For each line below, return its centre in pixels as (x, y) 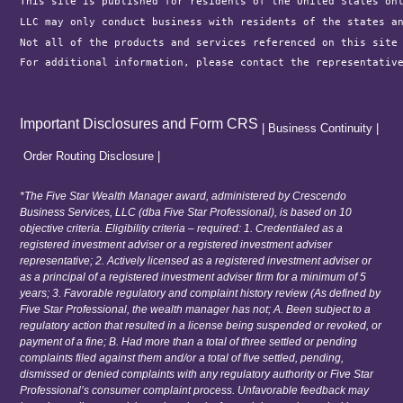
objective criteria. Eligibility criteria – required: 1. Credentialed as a (182, 228)
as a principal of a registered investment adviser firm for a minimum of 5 (193, 277)
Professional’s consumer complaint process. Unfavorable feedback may (195, 390)
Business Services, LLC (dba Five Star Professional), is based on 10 (186, 212)
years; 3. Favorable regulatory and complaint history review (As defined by (201, 293)
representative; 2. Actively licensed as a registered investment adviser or (196, 260)
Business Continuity (321, 129)
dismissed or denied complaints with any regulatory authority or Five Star (197, 374)
